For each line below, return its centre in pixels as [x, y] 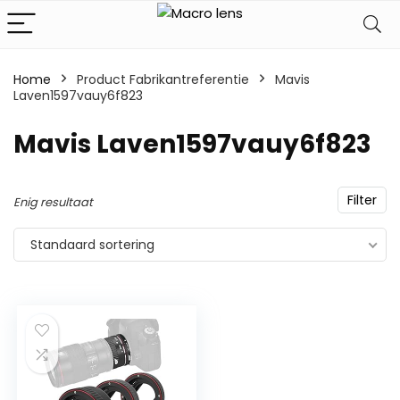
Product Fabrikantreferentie [163, 79]
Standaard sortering [92, 245]
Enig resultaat [53, 202]
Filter [362, 200]
